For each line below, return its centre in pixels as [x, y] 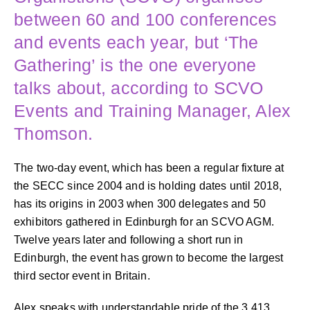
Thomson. [53, 133]
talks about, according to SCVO [139, 88]
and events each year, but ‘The [136, 42]
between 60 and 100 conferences [146, 19]
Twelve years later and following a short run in [129, 239]
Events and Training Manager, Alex [153, 110]
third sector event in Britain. [82, 275]
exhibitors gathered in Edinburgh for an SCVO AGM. [144, 221]
